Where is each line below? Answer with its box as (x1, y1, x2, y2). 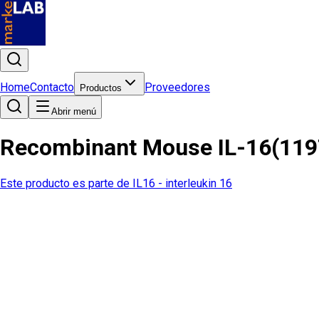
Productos (80, 83, 122, 93)
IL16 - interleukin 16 (132, 176, 232, 190)
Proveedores (145, 80, 210, 94)
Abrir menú (51, 106, 96, 117)
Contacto (30, 80, 74, 94)
